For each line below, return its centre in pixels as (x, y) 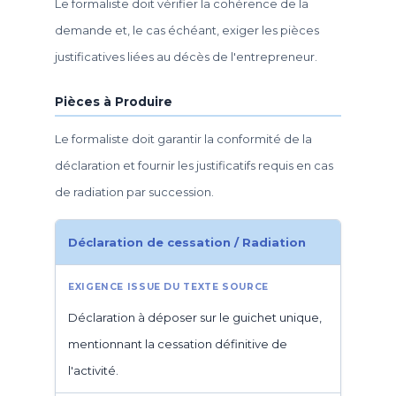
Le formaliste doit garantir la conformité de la (183, 139)
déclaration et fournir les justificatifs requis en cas (194, 165)
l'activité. (93, 370)
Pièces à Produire (114, 101)
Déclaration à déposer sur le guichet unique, (195, 317)
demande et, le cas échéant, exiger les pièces (187, 30)
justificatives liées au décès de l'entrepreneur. (186, 56)
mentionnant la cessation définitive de (178, 344)
